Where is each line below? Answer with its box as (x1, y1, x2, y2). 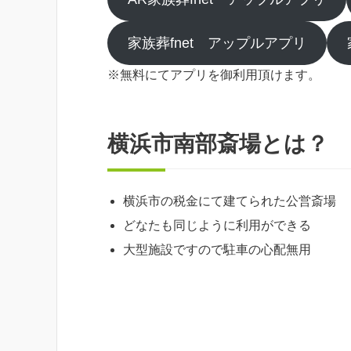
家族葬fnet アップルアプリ (127, 35, 306, 52)
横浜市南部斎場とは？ (107, 132, 328, 157)
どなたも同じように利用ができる (123, 219, 311, 233)
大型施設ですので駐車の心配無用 (123, 243, 311, 257)
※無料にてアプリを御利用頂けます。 (107, 68, 320, 82)
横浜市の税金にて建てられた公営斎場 (123, 194, 336, 208)
